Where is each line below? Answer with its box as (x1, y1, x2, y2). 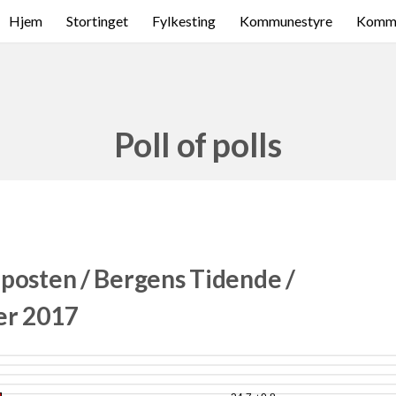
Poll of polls (114, 125, 282, 165)
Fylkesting (152, 12, 216, 29)
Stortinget (66, 12, 128, 29)
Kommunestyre (240, 12, 332, 29)
